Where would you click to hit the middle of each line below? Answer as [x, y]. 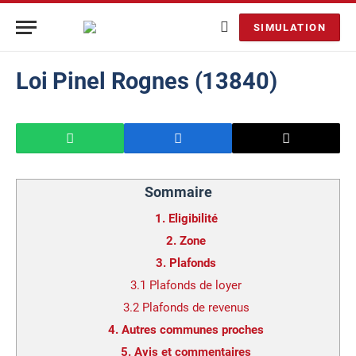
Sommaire [178, 192]
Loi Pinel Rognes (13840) [147, 81]
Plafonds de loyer [195, 285]
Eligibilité [193, 219]
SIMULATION [289, 27]
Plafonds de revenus [195, 308]
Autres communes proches [193, 330]
